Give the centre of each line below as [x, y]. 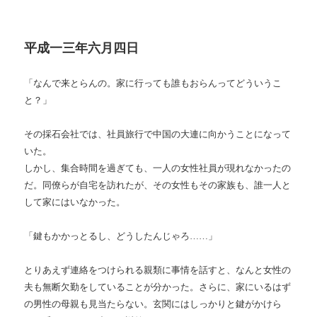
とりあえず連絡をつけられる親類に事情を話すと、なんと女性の [158, 270]
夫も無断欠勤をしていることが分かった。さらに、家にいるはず [158, 287]
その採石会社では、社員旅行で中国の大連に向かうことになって [158, 134]
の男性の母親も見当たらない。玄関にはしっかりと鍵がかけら [153, 304]
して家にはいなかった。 [75, 202]
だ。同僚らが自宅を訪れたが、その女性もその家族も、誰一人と [158, 185]
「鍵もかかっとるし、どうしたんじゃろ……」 [121, 236]
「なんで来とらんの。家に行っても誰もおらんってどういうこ [153, 83]
